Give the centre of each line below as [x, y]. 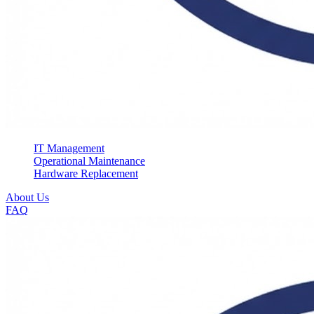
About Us [27, 197]
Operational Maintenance [89, 161]
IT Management [69, 148]
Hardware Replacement [86, 173]
